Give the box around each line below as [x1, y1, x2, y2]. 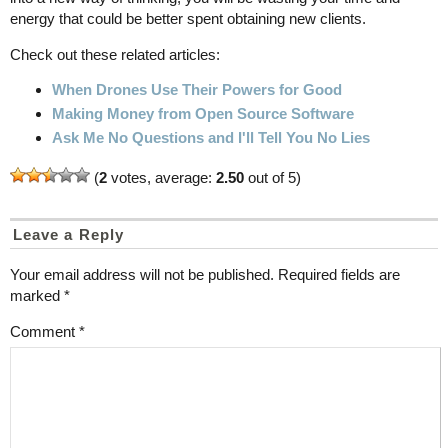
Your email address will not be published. [10, 265, 274, 283]
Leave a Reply [13, 225, 124, 243]
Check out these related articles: [10, 45, 220, 63]
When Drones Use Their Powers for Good [52, 80, 342, 98]
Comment [10, 322, 79, 340]
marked [10, 286, 64, 304]
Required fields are [278, 265, 400, 283]
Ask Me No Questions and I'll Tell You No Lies [52, 128, 370, 146]
